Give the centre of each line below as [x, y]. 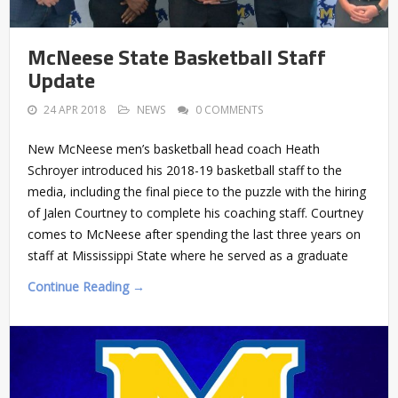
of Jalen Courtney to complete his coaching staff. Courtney [195, 213]
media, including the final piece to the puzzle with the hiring [197, 192]
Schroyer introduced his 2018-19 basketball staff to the [185, 171]
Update [61, 80]
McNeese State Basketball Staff [177, 57]
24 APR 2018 [75, 110]
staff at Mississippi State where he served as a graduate [188, 256]
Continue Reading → [86, 287]
